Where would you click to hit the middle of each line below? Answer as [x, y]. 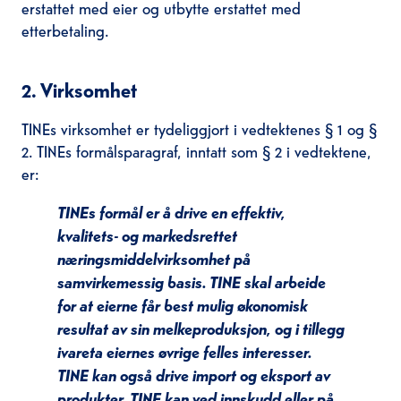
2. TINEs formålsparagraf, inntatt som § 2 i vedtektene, [196, 150]
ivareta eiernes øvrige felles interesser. [184, 352]
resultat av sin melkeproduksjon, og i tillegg [200, 328]
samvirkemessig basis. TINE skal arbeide [191, 282]
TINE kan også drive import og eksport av [193, 375]
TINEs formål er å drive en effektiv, [171, 212]
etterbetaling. [65, 30]
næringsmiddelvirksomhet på [154, 259]
